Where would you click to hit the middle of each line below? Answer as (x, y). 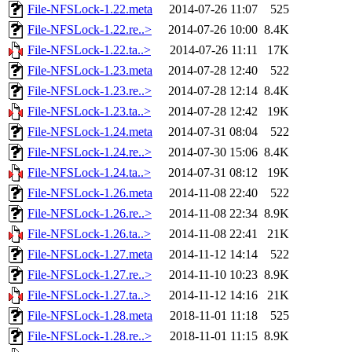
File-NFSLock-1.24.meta (90, 132)
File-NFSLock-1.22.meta (90, 9)
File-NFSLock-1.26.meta (90, 193)
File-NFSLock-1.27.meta (90, 255)
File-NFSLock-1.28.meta (90, 316)
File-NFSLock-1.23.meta (90, 71)
